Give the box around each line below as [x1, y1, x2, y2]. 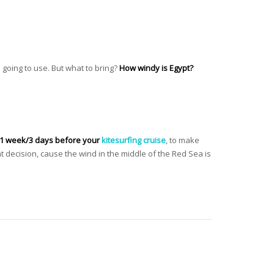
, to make [166, 134, 199, 146]
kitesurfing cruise [102, 134, 166, 146]
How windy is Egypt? [119, 62, 193, 73]
